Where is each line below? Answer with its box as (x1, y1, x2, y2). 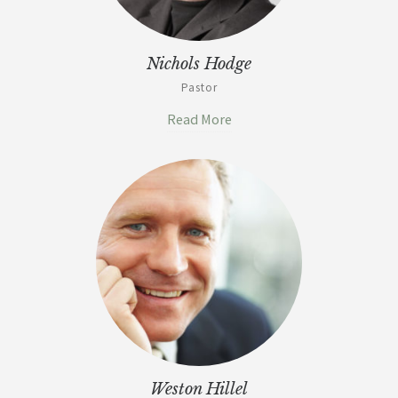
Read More (166, 111, 232, 128)
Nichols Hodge (147, 53, 251, 74)
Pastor (180, 81, 218, 94)
